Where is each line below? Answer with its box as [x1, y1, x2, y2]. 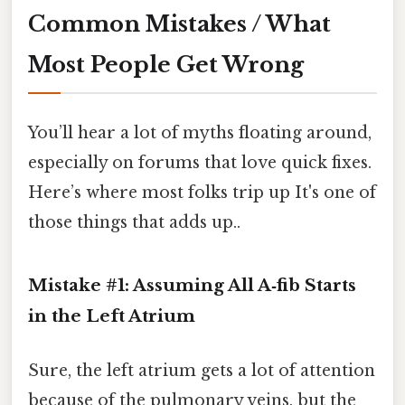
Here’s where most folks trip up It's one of [28, 182, 376, 202]
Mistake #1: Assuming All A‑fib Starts [28, 275, 356, 297]
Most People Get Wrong [28, 52, 304, 79]
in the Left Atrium [28, 306, 195, 327]
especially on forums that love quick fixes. [28, 152, 372, 173]
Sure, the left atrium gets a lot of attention [28, 360, 375, 381]
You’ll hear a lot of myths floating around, [28, 122, 372, 143]
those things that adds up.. [28, 212, 240, 232]
